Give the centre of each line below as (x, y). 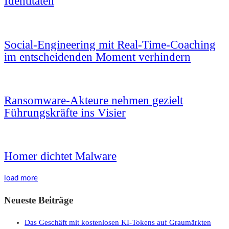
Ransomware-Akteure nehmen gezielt (94, 101)
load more (21, 178)
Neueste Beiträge (39, 200)
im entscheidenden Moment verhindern (97, 57)
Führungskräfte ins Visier (65, 113)
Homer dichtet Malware (60, 156)
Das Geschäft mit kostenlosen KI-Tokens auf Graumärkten (118, 222)
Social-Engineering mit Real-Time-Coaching (110, 44)
